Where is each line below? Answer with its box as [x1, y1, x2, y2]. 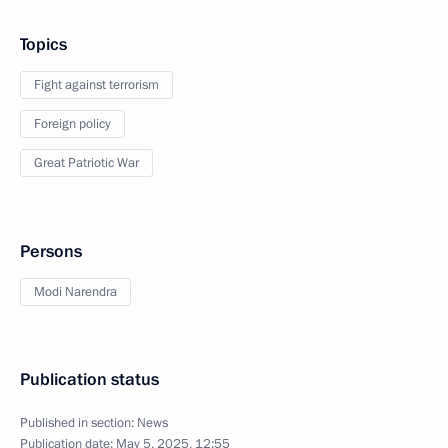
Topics [20, 33, 67, 56]
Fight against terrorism [34, 76, 159, 94]
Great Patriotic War [34, 154, 139, 172]
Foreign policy [34, 115, 111, 133]
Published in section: [20, 414, 137, 432]
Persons [20, 240, 82, 263]
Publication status [20, 368, 159, 391]
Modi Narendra [34, 283, 117, 301]
